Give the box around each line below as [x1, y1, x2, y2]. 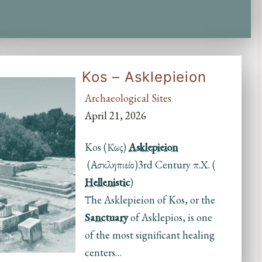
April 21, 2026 [85, 109, 147, 123]
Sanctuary [85, 211, 129, 225]
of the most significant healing [85, 228, 215, 242]
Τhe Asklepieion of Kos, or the [85, 193, 216, 207]
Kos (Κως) [85, 140, 129, 154]
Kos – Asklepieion [82, 68, 206, 86]
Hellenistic [85, 175, 130, 189]
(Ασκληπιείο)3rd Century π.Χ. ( [85, 158, 216, 172]
